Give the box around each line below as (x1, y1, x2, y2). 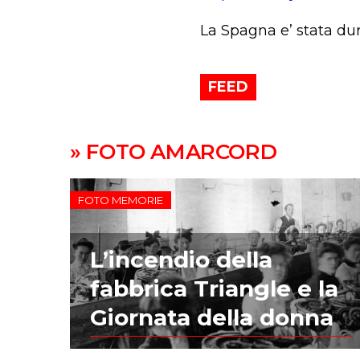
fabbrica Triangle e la (90, 275, 339, 303)
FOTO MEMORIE (78, 194, 164, 207)
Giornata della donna (90, 304, 334, 332)
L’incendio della (90, 246, 273, 274)
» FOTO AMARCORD (70, 139, 277, 166)
